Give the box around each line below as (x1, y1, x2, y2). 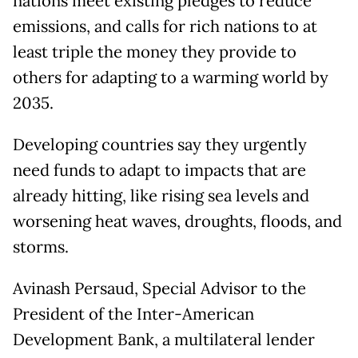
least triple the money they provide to (13, 42, 296, 63)
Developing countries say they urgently (13, 134, 307, 156)
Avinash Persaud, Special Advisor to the (13, 278, 306, 300)
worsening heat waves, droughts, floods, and (13, 211, 342, 233)
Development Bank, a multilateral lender (13, 329, 315, 351)
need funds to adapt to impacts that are (13, 160, 306, 181)
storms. (13, 237, 69, 258)
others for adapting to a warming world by (13, 67, 328, 89)
